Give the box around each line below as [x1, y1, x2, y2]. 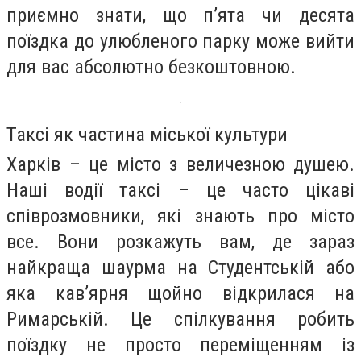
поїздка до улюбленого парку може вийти [6, 29, 355, 52]
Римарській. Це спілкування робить [6, 308, 355, 331]
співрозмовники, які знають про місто [6, 205, 355, 228]
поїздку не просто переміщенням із [6, 334, 355, 357]
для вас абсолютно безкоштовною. [6, 55, 296, 78]
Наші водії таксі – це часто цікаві [6, 179, 355, 202]
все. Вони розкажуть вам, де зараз [6, 230, 355, 254]
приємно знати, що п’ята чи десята [6, 3, 355, 27]
